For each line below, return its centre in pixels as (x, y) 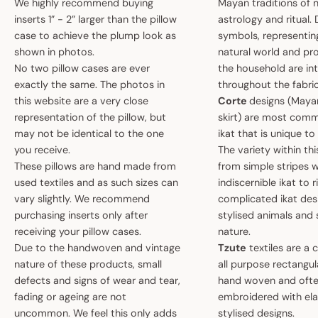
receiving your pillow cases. (79, 232)
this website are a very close (81, 101)
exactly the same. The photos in (89, 85)
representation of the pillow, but (90, 117)
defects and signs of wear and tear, (97, 281)
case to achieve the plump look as (95, 36)
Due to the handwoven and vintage (97, 248)
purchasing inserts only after (81, 215)
